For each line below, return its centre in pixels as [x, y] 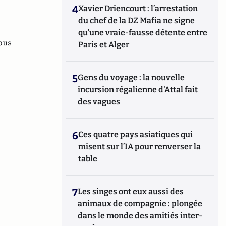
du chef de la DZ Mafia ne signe [137, 20]
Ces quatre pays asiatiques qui [136, 134]
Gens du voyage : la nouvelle [131, 77]
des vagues [99, 102]
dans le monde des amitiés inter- [140, 216]
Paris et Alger [104, 45]
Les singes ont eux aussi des [131, 191]
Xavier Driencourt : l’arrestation [138, 8]
